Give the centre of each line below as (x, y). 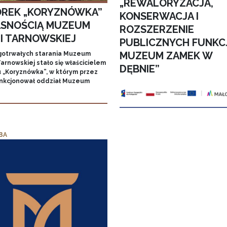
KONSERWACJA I (159, 16)
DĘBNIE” (139, 69)
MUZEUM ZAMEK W (166, 56)
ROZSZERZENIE (157, 30)
